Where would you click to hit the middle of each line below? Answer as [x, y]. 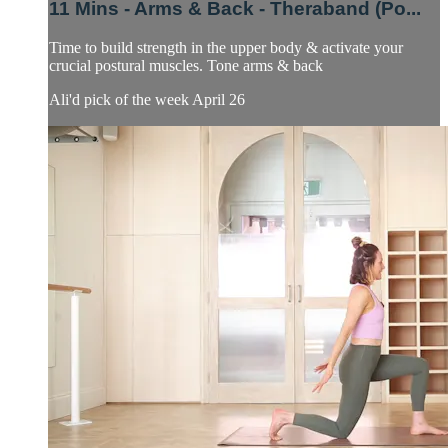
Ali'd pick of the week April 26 [147, 99]
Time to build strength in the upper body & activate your [226, 47]
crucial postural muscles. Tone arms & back [186, 65]
